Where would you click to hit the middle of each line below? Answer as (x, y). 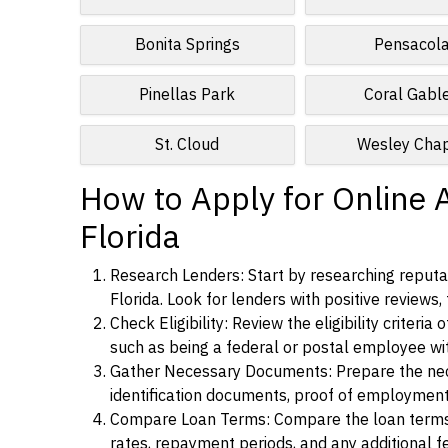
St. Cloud (187, 145)
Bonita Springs (187, 45)
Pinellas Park (187, 95)
